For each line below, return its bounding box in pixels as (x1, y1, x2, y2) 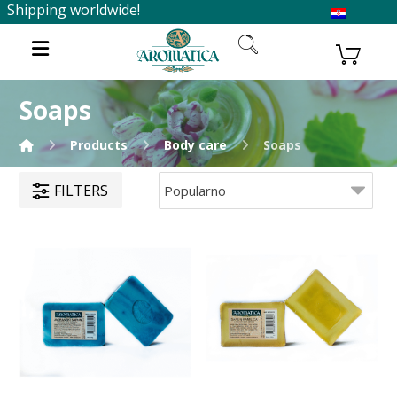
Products (70, 136, 128, 153)
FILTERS (54, 180, 109, 200)
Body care (164, 136, 228, 153)
